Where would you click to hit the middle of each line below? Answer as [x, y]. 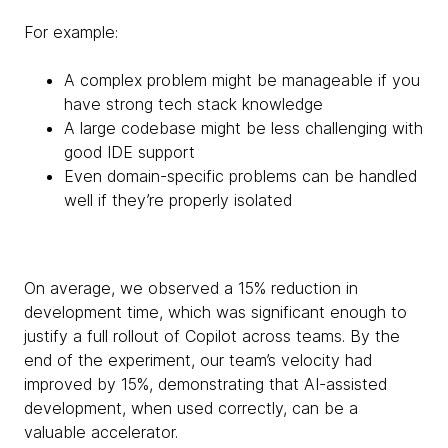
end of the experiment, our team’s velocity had [198, 359]
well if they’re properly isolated [178, 199]
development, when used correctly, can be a [191, 407]
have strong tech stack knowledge [193, 103]
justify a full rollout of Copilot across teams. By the [212, 335]
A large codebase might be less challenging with [243, 127]
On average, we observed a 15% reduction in [191, 287]
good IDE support [129, 151]
